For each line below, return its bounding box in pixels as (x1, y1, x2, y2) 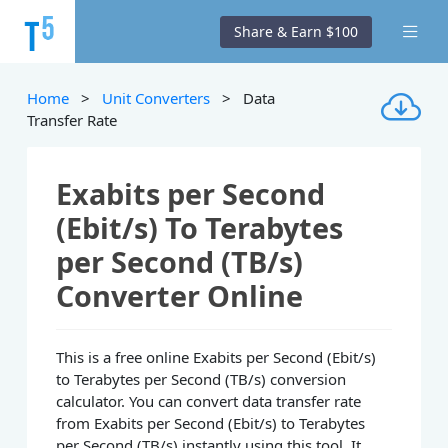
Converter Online (56, 276, 304, 316)
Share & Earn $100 (234, 21, 359, 41)
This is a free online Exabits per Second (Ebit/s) (56, 347, 377, 368)
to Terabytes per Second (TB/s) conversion (56, 369, 347, 390)
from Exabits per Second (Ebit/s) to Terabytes (56, 413, 366, 434)
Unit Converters (102, 88, 211, 108)
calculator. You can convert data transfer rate (56, 391, 362, 412)
